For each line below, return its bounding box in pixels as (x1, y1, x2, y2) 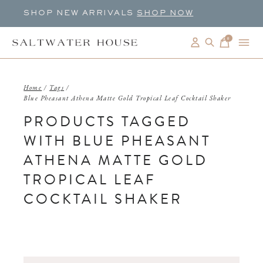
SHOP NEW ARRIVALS (23, 10, 137, 17)
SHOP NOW (137, 10, 194, 17)
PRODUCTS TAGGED (23, 111, 191, 133)
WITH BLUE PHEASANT (23, 130, 211, 152)
